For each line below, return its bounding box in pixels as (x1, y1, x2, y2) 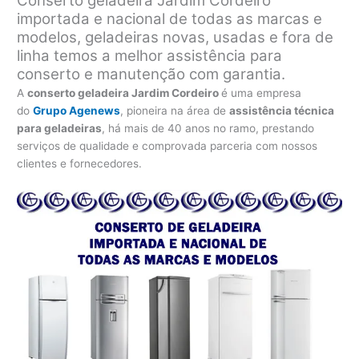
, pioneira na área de (120, 104, 230, 118)
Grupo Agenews (33, 104, 121, 118)
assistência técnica (229, 104, 335, 118)
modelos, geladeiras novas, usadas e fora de (17, 28, 334, 47)
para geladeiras (17, 122, 103, 135)
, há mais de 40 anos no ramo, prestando (102, 122, 315, 135)
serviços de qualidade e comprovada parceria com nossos (17, 139, 318, 153)
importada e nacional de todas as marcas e (17, 10, 323, 29)
